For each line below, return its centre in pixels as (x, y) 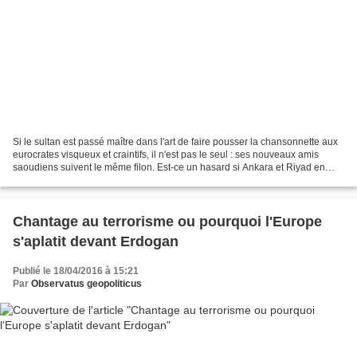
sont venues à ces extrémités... (79, 180)
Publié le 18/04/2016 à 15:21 (76, 271)
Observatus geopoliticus (86, 284)
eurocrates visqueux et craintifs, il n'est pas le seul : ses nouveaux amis (166, 155)
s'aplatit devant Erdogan (96, 242)
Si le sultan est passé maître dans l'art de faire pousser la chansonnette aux (175, 142)
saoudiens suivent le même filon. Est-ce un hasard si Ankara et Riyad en (169, 168)
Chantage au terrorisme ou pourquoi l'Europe (167, 222)
